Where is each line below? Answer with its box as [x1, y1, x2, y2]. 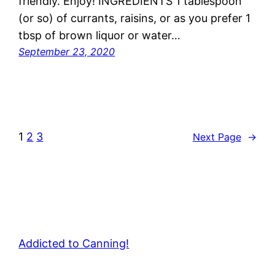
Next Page [192, 130, 241, 143]
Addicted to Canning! [18, 237, 130, 250]
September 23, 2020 [18, 45, 115, 58]
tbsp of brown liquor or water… [18, 29, 181, 42]
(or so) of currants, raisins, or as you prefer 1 [18, 12, 251, 25]
